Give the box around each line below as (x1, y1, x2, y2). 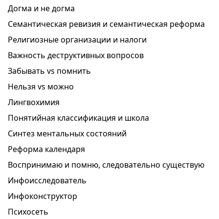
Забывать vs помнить (8, 66, 91, 76)
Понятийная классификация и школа (8, 112, 149, 123)
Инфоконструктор (8, 191, 77, 201)
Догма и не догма (8, 3, 75, 14)
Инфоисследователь (8, 175, 87, 186)
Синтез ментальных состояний (8, 128, 127, 139)
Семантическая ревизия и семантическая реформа (8, 19, 205, 29)
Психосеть (8, 206, 48, 217)
